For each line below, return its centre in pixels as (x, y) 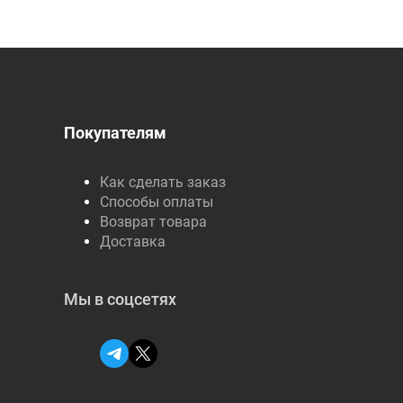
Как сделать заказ (162, 182)
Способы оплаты (156, 202)
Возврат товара (153, 222)
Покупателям (115, 133)
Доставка (132, 242)
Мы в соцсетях (120, 299)
